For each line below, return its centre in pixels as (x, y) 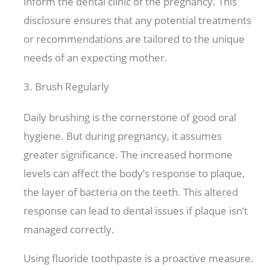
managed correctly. (71, 230)
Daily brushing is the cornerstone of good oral (130, 118)
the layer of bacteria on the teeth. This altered (131, 192)
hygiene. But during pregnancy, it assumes (123, 136)
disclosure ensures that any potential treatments (138, 20)
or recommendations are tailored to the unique (134, 39)
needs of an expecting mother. (97, 58)
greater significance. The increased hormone (128, 155)
